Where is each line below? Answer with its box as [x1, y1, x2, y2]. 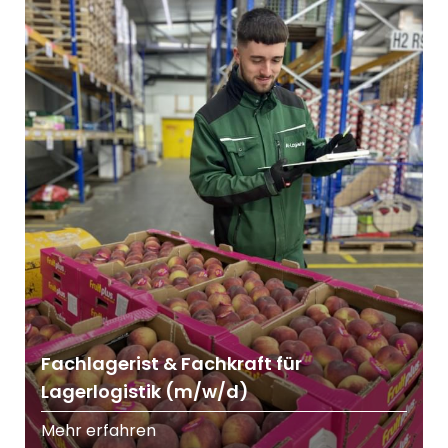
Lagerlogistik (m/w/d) [41, 379, 249, 405]
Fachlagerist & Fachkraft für [41, 351, 302, 377]
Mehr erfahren [41, 419, 156, 443]
